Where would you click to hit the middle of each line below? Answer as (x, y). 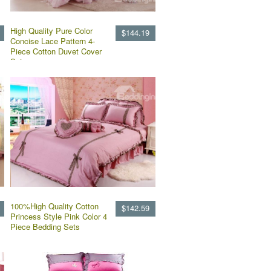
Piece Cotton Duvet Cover (56, 51)
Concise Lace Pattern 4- (53, 41)
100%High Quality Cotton (54, 206)
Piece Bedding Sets (45, 227)
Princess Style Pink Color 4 (59, 216)
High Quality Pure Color (51, 31)
